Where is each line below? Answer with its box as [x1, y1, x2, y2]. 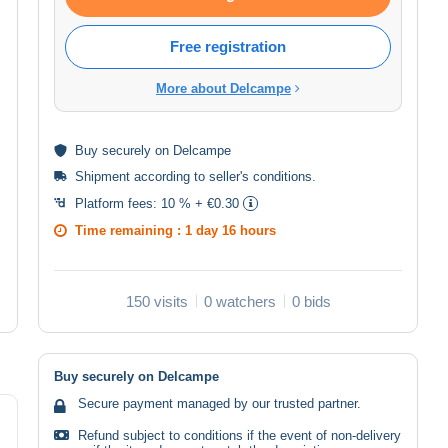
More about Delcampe [156, 80, 291, 96]
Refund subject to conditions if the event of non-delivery [78, 427, 401, 443]
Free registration [170, 37, 286, 55]
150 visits [125, 292, 188, 310]
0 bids [291, 292, 331, 310]
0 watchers [203, 292, 276, 310]
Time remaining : [75, 222, 185, 238]
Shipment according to [75, 168, 209, 184]
